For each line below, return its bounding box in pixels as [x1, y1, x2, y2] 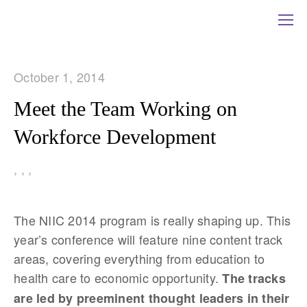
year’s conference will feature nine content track [14, 230, 283, 248]
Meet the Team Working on [14, 97, 237, 120]
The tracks [222, 269, 286, 287]
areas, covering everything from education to [14, 249, 265, 267]
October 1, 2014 [14, 68, 105, 86]
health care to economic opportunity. [14, 269, 223, 286]
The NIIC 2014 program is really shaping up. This [14, 211, 291, 229]
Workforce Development [14, 125, 216, 148]
